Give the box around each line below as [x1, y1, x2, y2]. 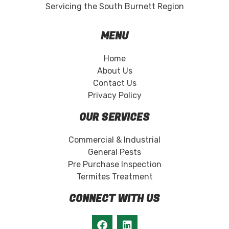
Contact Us [93, 78, 136, 88]
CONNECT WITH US [69, 191, 160, 206]
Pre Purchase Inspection [67, 159, 162, 169]
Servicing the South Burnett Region [45, 2, 184, 12]
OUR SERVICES [79, 110, 150, 125]
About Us [97, 65, 132, 76]
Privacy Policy [87, 90, 142, 100]
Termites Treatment [76, 171, 153, 181]
